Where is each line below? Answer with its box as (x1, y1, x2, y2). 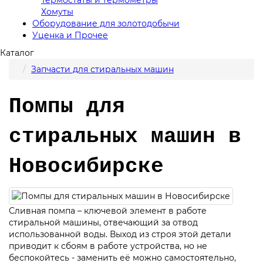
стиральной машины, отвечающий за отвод (9, 217, 198, 228)
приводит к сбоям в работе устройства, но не (9, 240, 207, 251)
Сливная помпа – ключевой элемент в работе (9, 205, 207, 216)
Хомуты (41, 6, 73, 17)
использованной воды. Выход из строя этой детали (9, 228, 231, 240)
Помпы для (9, 94, 125, 119)
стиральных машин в (9, 124, 241, 149)
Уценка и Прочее (32, 29, 108, 41)
